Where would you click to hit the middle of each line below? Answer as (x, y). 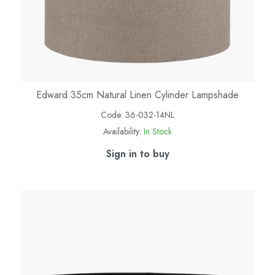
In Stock (158, 131)
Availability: (122, 131)
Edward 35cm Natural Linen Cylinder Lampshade (137, 95)
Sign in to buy (137, 153)
